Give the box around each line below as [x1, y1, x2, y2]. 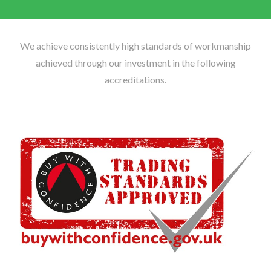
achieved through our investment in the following [35, 57, 236, 69]
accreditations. [105, 74, 166, 86]
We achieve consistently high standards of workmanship [20, 40, 251, 52]
